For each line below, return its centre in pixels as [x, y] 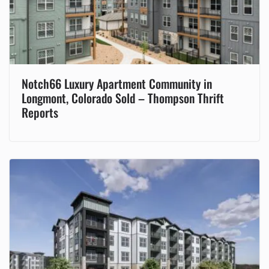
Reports [40, 112]
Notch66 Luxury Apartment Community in [117, 83]
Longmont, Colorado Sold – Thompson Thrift [123, 98]
